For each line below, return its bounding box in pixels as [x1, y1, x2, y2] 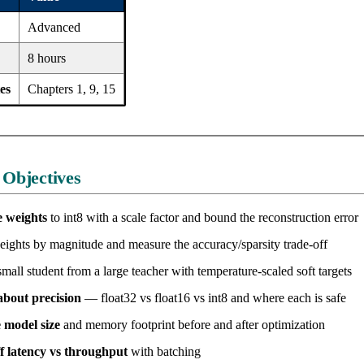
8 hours [28, 51, 66, 66]
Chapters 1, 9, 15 [28, 82, 115, 97]
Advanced [28, 20, 80, 35]
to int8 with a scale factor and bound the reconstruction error [47, 210, 358, 225]
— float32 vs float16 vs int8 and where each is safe [81, 291, 346, 305]
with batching [128, 344, 201, 359]
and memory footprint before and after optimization [60, 318, 325, 332]
